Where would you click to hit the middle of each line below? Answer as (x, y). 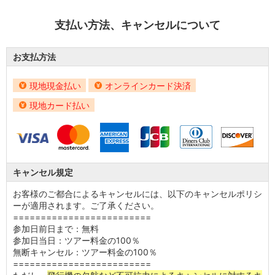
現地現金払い (55, 85)
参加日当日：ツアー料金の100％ (76, 240)
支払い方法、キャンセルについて (137, 25)
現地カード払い (60, 105)
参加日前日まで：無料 (56, 228)
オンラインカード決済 (148, 85)
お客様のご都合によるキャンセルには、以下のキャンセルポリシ (137, 193)
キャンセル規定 (43, 172)
